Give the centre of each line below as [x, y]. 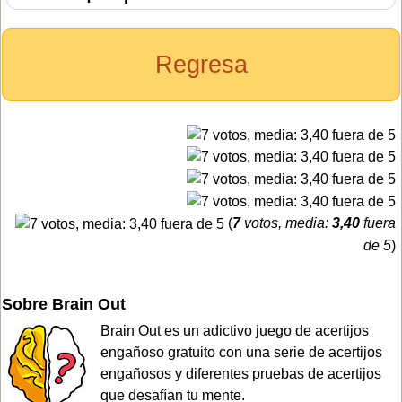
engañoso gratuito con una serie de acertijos [241, 352]
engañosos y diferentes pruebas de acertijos [241, 373]
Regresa [201, 64]
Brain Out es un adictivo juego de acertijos [235, 330]
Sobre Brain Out [64, 304]
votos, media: [286, 223]
